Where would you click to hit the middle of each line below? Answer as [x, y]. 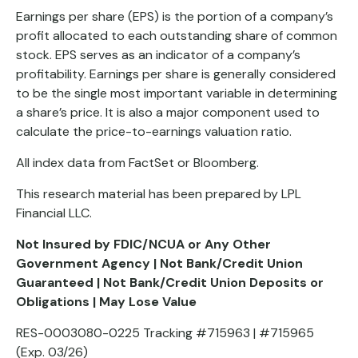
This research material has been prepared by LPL [159, 194]
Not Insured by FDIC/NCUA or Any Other [143, 245]
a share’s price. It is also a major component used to [168, 113]
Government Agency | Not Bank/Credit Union [159, 264]
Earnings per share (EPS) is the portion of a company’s [175, 17]
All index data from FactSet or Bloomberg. [137, 163]
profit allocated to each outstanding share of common [177, 36]
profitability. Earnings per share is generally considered [176, 74]
